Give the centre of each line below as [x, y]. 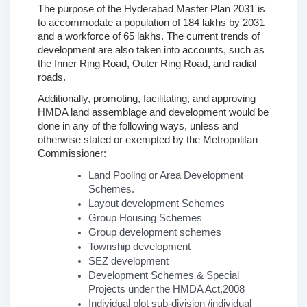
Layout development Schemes [157, 203]
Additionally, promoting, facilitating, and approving [147, 98]
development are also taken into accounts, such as [151, 50]
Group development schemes [155, 232]
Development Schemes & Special [164, 275]
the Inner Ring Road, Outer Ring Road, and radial [147, 64]
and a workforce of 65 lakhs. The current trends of [149, 37]
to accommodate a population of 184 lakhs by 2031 [151, 23]
